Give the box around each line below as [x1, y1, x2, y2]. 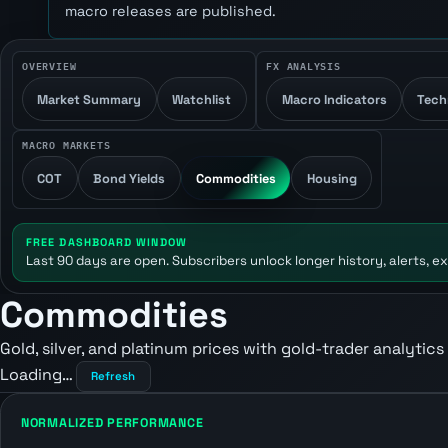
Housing [306, 169, 357, 187]
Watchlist [172, 90, 232, 108]
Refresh [91, 369, 136, 384]
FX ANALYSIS [266, 55, 341, 74]
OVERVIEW [21, 55, 77, 74]
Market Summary [37, 90, 142, 108]
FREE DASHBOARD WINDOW [25, 234, 187, 249]
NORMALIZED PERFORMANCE [21, 414, 208, 431]
